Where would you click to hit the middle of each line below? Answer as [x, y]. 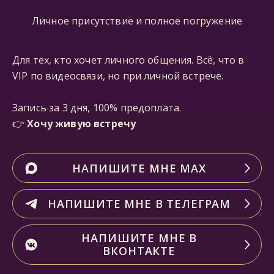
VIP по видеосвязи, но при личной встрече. [118, 76]
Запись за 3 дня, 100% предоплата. [97, 108]
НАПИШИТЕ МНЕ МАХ [139, 168]
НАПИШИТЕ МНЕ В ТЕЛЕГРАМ [139, 203]
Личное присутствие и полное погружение [137, 21]
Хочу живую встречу [82, 124]
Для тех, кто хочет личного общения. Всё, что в [128, 60]
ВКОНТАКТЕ [139, 251]
